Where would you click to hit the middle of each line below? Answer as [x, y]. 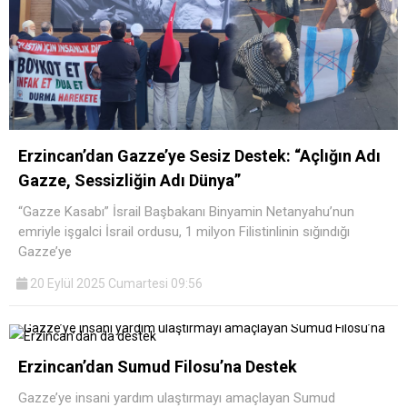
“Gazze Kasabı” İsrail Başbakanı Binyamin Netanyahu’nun [186, 211]
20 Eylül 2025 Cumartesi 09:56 [115, 283]
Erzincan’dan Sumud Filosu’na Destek [158, 366]
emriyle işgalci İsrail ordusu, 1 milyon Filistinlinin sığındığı [184, 231]
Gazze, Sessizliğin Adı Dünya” [129, 180]
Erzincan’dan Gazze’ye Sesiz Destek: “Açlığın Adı [199, 155]
